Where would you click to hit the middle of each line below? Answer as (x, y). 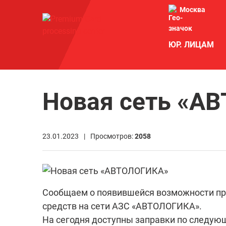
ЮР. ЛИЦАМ (191, 45)
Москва (192, 10)
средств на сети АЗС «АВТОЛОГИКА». (122, 206)
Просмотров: (112, 136)
